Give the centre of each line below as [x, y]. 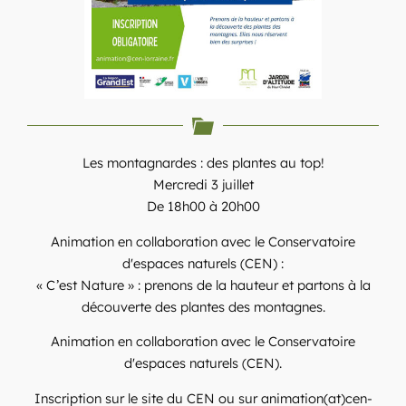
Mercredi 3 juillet [203, 184]
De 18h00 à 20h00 [203, 206]
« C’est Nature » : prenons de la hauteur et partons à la [203, 285]
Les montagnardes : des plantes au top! [203, 162]
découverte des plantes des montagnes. [203, 306]
